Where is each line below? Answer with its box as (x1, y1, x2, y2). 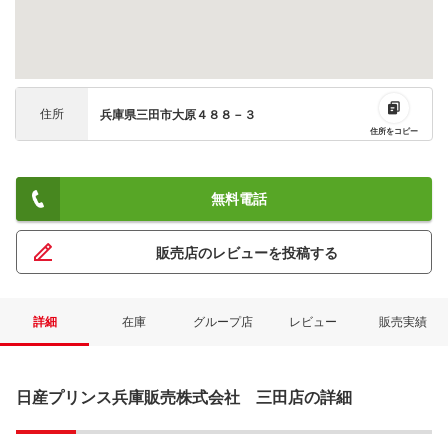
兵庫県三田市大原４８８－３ (99, 107, 268, 122)
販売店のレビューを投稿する (155, 245, 338, 261)
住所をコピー (370, 126, 419, 136)
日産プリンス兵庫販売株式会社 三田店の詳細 (16, 389, 352, 406)
